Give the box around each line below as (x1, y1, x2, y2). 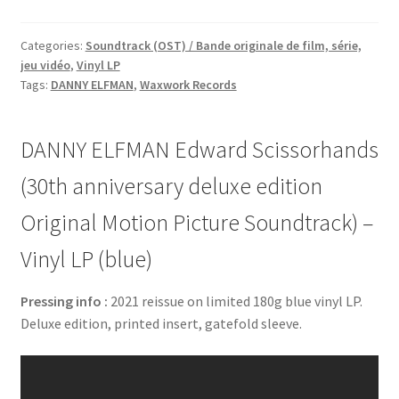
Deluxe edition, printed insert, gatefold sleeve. (20, 313, 302, 332)
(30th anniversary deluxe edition (20, 171, 322, 200)
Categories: (20, 37, 85, 54)
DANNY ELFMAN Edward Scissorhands (20, 134, 379, 164)
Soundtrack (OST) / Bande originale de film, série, (85, 37, 362, 54)
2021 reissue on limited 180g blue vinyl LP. (107, 291, 362, 310)
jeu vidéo (20, 57, 70, 74)
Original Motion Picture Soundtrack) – (20, 208, 373, 237)
